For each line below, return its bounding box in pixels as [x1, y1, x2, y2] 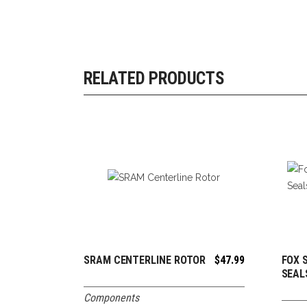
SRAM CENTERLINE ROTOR [84, 253, 206, 267]
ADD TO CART [138, 255, 204, 269]
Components [84, 291, 139, 304]
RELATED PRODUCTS [84, 69, 225, 88]
